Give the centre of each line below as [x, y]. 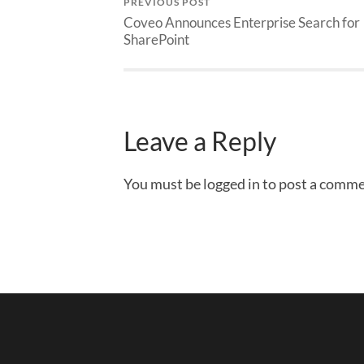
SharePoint [156, 40]
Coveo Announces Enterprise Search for [242, 23]
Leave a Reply [200, 141]
